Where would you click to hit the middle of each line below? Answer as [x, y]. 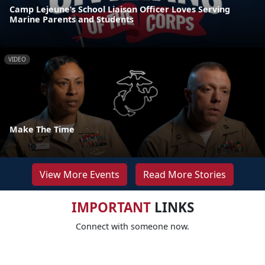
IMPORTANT [111, 208]
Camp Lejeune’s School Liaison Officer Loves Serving [120, 9]
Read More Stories [184, 175]
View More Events [79, 175]
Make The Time [42, 130]
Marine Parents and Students [72, 19]
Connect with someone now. [132, 227]
